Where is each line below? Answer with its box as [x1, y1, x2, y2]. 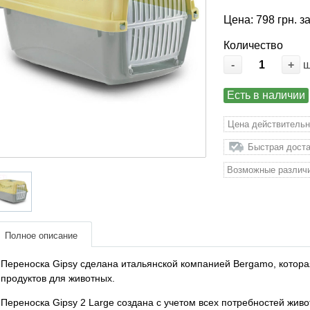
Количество [224, 39, 284, 51]
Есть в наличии [227, 89, 306, 101]
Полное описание [4, 230, 77, 241]
